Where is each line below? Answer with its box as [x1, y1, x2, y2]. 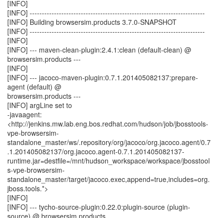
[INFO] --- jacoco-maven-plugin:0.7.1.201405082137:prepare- [7, 73, 198, 82]
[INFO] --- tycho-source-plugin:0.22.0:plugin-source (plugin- [7, 202, 190, 212]
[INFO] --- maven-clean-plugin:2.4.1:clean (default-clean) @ [7, 45, 191, 54]
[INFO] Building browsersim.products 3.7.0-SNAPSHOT [7, 17, 177, 27]
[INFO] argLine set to [7, 100, 72, 110]
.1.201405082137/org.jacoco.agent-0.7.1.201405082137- [7, 146, 184, 156]
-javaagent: [7, 109, 42, 119]
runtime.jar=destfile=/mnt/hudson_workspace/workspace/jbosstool [7, 156, 210, 165]
